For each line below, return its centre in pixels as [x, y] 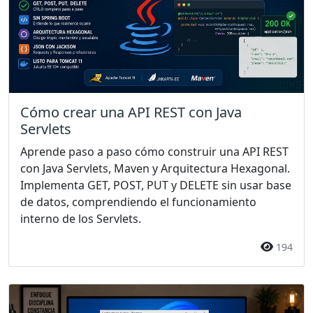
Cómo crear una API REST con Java [131, 112]
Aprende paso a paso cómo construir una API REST [154, 151]
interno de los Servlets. [81, 218]
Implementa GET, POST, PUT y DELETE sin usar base [156, 185]
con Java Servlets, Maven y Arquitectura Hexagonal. [155, 168]
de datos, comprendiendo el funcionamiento [138, 202]
